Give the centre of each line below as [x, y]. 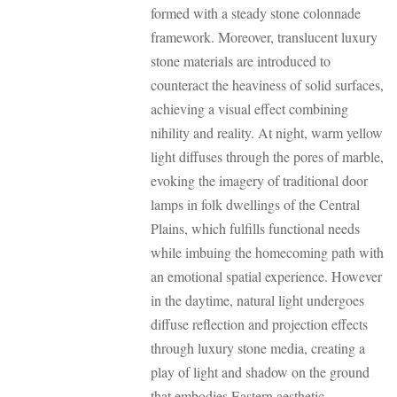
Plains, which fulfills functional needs [255, 229]
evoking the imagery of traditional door [259, 181]
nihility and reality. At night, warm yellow [267, 133]
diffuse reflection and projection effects [259, 324]
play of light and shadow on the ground [260, 372]
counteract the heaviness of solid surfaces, [267, 85]
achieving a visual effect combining [249, 109]
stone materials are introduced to [241, 61]
